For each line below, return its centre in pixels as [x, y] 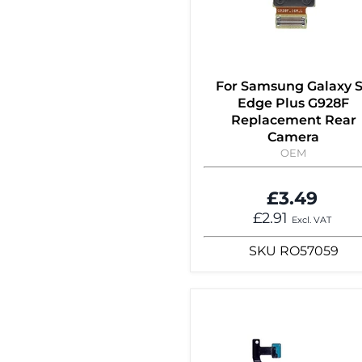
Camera [293, 137]
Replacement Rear [293, 120]
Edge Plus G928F [293, 103]
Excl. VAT [311, 221]
